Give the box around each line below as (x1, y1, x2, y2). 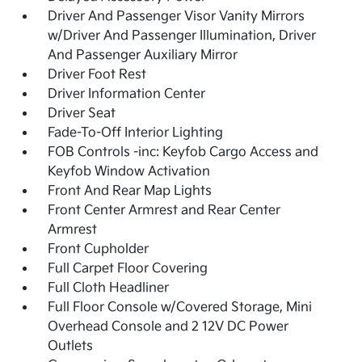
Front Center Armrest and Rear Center (48, 203, 281, 219)
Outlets (48, 339, 94, 355)
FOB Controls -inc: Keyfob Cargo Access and (48, 145, 319, 161)
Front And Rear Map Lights (48, 183, 213, 200)
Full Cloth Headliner (48, 280, 170, 297)
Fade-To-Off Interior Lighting (48, 125, 224, 141)
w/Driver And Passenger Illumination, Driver (48, 28, 317, 44)
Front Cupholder (48, 242, 149, 258)
